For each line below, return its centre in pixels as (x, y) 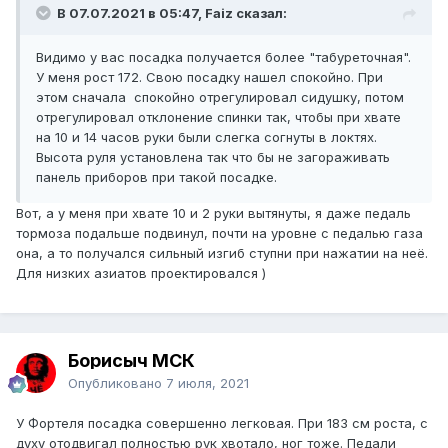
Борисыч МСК (131, 361)
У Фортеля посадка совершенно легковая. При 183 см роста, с (222, 423)
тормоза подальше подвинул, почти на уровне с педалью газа (219, 233)
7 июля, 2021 (207, 383)
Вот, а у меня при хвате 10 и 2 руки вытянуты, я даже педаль (213, 213)
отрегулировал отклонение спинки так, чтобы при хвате (218, 117)
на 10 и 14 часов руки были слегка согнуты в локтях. (206, 137)
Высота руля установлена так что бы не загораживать (213, 157)
